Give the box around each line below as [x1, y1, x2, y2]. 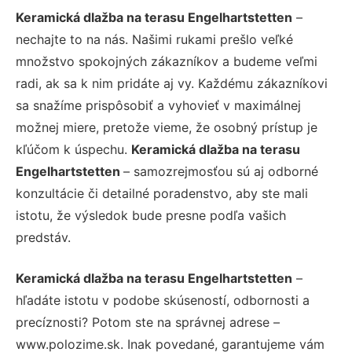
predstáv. [16, 229, 71, 245]
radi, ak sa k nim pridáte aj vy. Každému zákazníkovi [16, 75, 328, 91]
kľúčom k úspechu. [16, 141, 131, 157]
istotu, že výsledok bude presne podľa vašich [16, 207, 286, 223]
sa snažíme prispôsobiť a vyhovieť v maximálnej [16, 97, 301, 113]
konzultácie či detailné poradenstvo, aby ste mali [16, 185, 308, 201]
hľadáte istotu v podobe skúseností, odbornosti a [16, 291, 310, 308]
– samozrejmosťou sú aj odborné [123, 163, 318, 179]
